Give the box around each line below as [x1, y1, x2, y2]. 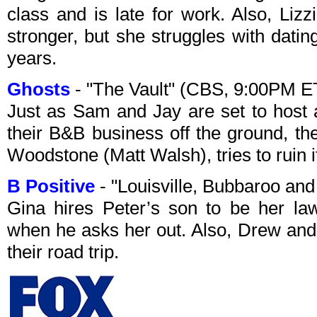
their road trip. [7, 241, 119, 263]
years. [7, 47, 57, 69]
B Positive [7, 175, 95, 197]
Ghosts [7, 79, 70, 100]
